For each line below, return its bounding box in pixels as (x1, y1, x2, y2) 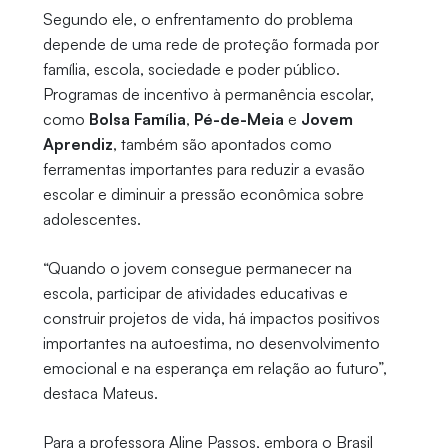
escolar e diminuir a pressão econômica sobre (42, 184, 364, 205)
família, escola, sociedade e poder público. (42, 59, 340, 80)
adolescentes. (42, 209, 141, 230)
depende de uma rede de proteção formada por (42, 34, 379, 55)
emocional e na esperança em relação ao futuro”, (42, 358, 387, 379)
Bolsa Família (88, 109, 186, 130)
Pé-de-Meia (193, 109, 284, 130)
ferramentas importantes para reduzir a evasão (42, 159, 365, 180)
